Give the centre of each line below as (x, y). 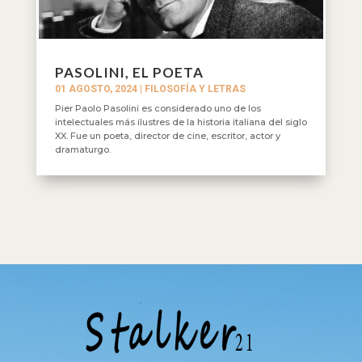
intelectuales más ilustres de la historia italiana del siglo (181, 122)
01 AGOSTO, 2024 (96, 89)
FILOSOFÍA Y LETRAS (195, 89)
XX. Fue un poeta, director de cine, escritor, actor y (167, 136)
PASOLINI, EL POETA (129, 73)
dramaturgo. (82, 150)
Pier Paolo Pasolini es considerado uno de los (158, 109)
